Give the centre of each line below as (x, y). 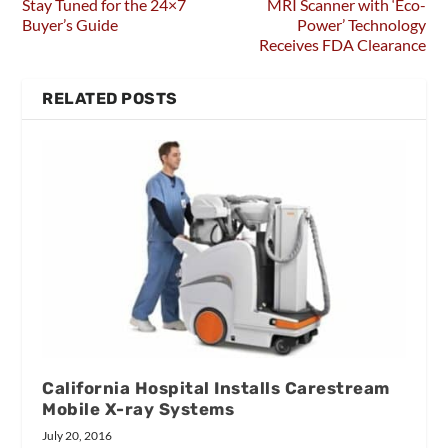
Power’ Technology (361, 24)
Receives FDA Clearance (342, 44)
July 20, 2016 (77, 435)
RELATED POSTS (110, 98)
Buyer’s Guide (70, 24)
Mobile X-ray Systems (138, 408)
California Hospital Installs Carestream (216, 387)
